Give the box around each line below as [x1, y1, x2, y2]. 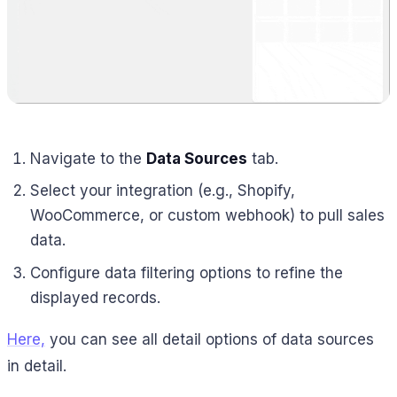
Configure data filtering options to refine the [29, 263, 343, 282]
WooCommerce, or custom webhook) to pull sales [29, 206, 385, 225]
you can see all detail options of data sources [45, 331, 374, 349]
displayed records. [29, 288, 160, 307]
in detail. [7, 357, 66, 376]
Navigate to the [29, 149, 146, 167]
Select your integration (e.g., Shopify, [29, 182, 295, 200]
